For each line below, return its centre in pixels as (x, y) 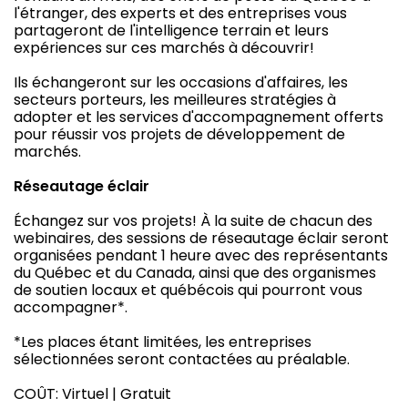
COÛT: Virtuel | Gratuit (92, 394)
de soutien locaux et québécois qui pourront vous (188, 291)
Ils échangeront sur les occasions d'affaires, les (181, 83)
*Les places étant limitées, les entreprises (163, 342)
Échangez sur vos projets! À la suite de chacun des (193, 221)
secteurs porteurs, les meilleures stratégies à (175, 100)
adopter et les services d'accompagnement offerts (199, 117)
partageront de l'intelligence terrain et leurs (171, 31)
